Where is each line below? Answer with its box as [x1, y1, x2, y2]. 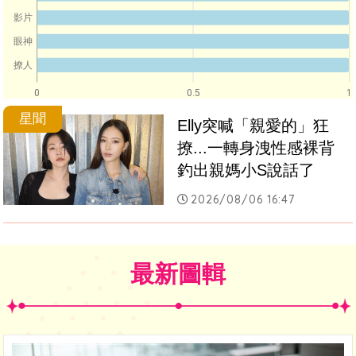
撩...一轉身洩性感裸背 [177, 139, 351, 157]
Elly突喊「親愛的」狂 [177, 117, 330, 135]
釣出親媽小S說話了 [177, 161, 315, 180]
